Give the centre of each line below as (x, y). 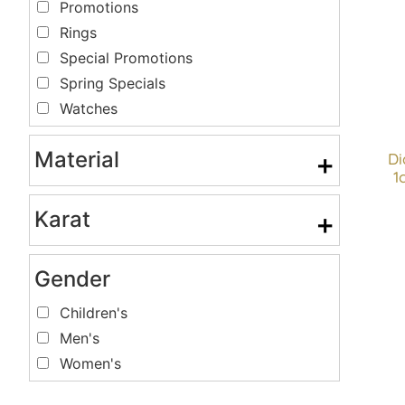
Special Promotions (126, 57)
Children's (94, 312)
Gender (72, 279)
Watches (89, 108)
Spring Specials (113, 83)
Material (77, 160)
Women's (90, 363)
